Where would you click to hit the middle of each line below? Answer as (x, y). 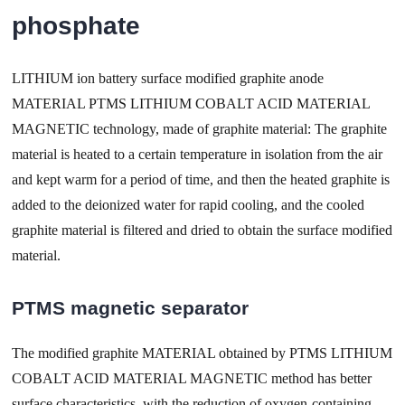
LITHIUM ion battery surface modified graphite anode (168, 79)
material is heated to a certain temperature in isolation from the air (198, 155)
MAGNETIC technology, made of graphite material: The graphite (200, 129)
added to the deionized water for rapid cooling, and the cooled (188, 205)
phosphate (76, 26)
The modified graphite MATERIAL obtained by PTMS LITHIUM (202, 353)
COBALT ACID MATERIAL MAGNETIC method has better (192, 378)
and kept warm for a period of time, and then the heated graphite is (201, 180)
